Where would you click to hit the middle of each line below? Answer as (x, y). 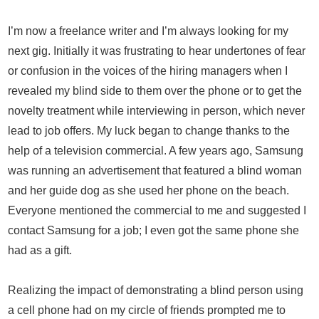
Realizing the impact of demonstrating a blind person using (156, 290)
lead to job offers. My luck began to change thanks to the (149, 130)
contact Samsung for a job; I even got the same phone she (153, 230)
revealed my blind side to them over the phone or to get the (155, 90)
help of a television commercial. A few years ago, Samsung (156, 150)
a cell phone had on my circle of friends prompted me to (147, 310)
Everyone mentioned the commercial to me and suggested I (157, 210)
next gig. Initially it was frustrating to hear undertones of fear (157, 51)
